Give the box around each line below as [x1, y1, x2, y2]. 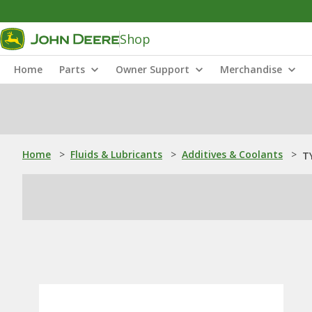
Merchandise [220, 63, 282, 76]
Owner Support [116, 63, 189, 76]
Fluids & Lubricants [70, 148, 162, 161]
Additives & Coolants [182, 148, 283, 161]
